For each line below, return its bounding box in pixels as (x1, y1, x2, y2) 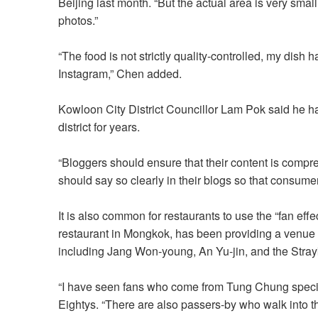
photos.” (58, 12, 98, 29)
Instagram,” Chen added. (58, 65, 182, 82)
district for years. (58, 119, 143, 136)
